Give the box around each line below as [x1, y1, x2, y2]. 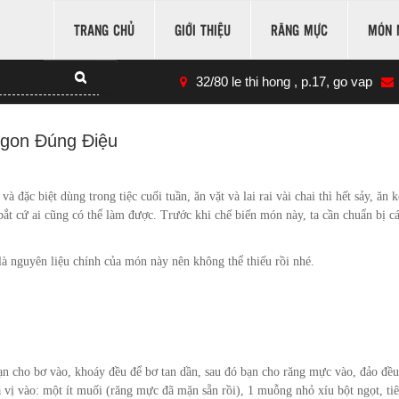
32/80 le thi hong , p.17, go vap [196, 74, 372, 89]
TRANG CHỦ [74, 20, 134, 40]
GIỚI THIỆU [175, 20, 231, 40]
